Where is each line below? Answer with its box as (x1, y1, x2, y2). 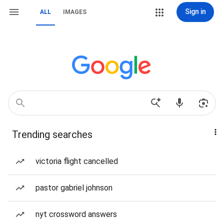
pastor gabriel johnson (35, 183, 112, 192)
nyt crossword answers (35, 209, 117, 219)
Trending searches (12, 128, 92, 140)
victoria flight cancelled (35, 156, 118, 166)
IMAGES (63, 8, 86, 15)
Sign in (184, 7, 206, 15)
